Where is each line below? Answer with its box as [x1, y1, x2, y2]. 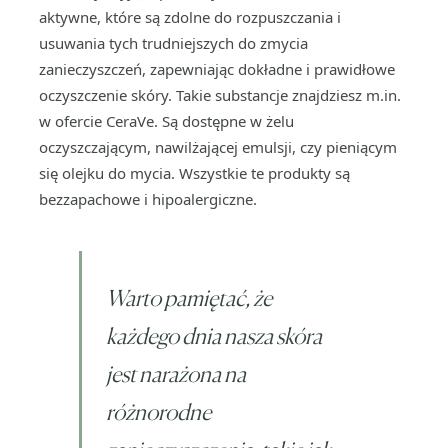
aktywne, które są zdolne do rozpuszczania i [39, 7, 341, 27]
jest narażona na [106, 360, 246, 387]
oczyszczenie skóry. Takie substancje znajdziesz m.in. [39, 85, 401, 105]
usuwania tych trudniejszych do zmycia [39, 33, 308, 53]
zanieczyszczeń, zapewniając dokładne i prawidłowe [39, 59, 395, 79]
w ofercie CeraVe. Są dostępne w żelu [39, 111, 294, 131]
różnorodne [106, 398, 211, 425]
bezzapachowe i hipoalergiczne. [39, 189, 257, 209]
